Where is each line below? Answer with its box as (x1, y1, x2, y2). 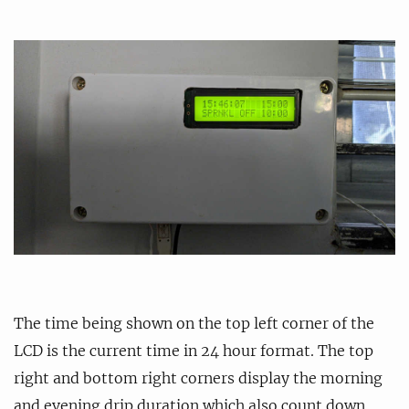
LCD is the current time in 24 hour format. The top (14, 341, 373, 360)
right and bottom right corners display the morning (14, 368, 383, 387)
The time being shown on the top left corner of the (14, 313, 374, 332)
